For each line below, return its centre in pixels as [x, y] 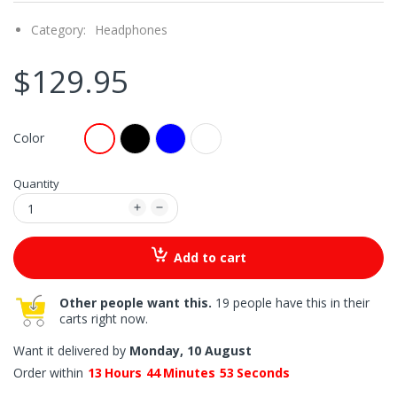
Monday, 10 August [191, 350]
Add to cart [210, 257]
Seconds [263, 373]
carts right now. [104, 319]
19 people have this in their [291, 303]
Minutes [189, 373]
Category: [58, 30]
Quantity [36, 183]
